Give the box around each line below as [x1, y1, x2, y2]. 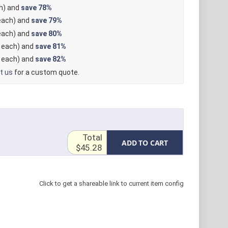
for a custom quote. [12, 68, 79, 76]
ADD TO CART [122, 138, 168, 148]
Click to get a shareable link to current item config [39, 180, 184, 188]
